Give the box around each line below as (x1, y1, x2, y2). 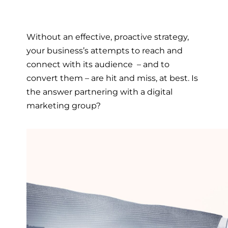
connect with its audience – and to (26, 59, 169, 69)
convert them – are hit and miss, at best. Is (26, 72, 198, 83)
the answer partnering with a (26, 86, 147, 97)
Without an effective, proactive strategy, (26, 31, 189, 42)
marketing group (26, 100, 96, 110)
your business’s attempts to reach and (26, 45, 183, 55)
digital (147, 86, 173, 97)
